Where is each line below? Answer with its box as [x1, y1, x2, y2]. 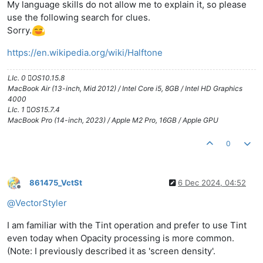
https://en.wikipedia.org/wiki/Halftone [7, 47, 163, 59]
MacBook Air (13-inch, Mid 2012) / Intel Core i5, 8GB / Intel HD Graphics [8, 84, 242, 93]
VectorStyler [15, 197, 67, 209]
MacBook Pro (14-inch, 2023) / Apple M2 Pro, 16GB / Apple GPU [8, 116, 218, 125]
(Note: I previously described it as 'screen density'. [7, 245, 215, 257]
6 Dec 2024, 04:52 [178, 177, 246, 187]
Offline [18, 186, 40, 195]
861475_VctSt [29, 177, 82, 187]
